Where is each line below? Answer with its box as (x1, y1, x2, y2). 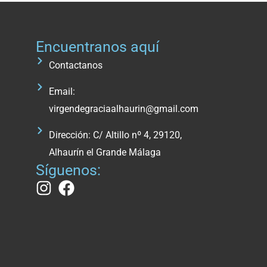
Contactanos (49, 60, 103, 72)
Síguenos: (35, 162, 101, 179)
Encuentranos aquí (35, 38, 159, 56)
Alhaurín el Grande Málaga (49, 147, 162, 159)
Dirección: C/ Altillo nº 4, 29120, (49, 129, 182, 141)
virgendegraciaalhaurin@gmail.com (49, 103, 199, 115)
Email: (49, 86, 76, 98)
